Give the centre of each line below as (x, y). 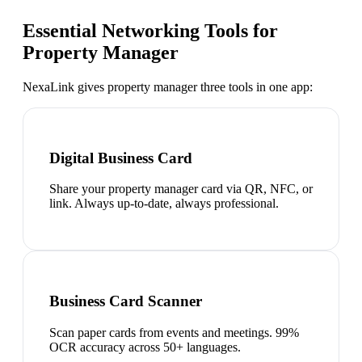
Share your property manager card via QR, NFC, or (181, 189)
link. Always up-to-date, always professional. (164, 204)
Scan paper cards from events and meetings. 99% (174, 332)
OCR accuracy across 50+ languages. (145, 347)
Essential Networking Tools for (150, 30)
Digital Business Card (121, 158)
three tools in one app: (255, 86)
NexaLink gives (65, 86)
